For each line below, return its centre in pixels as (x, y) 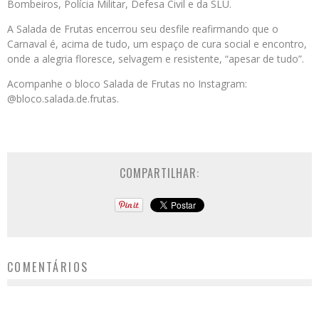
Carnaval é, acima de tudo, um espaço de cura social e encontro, (157, 44)
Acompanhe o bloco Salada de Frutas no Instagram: (127, 84)
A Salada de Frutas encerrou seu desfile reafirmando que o (143, 29)
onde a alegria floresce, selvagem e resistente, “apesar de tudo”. (156, 59)
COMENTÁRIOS (48, 267)
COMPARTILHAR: (159, 173)
